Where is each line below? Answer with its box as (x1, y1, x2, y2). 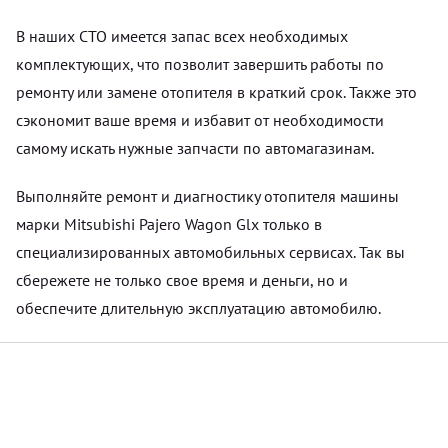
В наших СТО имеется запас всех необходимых (16, 25, 348, 46)
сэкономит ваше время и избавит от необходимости (16, 109, 384, 130)
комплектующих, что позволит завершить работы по (16, 53, 384, 74)
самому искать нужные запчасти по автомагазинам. (16, 137, 374, 158)
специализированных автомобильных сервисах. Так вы (16, 241, 405, 262)
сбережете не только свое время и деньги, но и (16, 269, 348, 290)
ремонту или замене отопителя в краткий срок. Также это (16, 81, 417, 102)
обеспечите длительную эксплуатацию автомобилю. (16, 297, 381, 318)
